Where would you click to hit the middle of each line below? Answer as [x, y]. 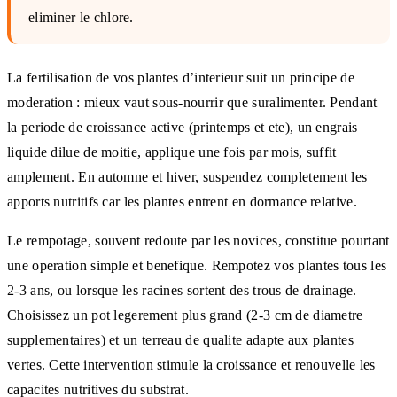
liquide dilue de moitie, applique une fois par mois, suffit [172, 152]
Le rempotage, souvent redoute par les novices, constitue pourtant [198, 240]
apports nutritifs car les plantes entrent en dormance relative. [182, 201]
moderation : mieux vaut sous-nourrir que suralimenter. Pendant [192, 102]
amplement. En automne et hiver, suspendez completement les [187, 176]
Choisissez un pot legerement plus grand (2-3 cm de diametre [185, 315]
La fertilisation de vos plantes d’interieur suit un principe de [181, 77]
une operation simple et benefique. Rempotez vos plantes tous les [197, 265]
